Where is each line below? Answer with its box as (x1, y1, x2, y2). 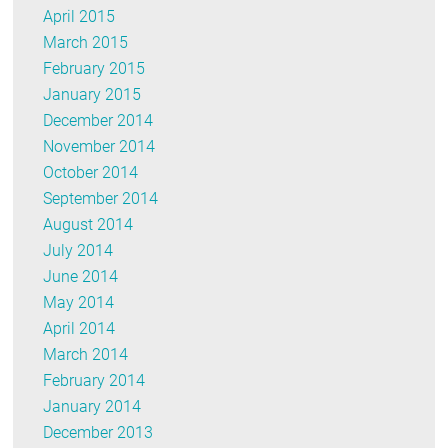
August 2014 (43, 214, 134, 234)
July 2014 (43, 240, 114, 260)
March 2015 (43, 32, 129, 52)
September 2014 (43, 188, 159, 208)
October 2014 (43, 162, 139, 182)
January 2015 (43, 84, 142, 104)
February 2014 (43, 370, 146, 390)
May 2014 (43, 292, 115, 312)
